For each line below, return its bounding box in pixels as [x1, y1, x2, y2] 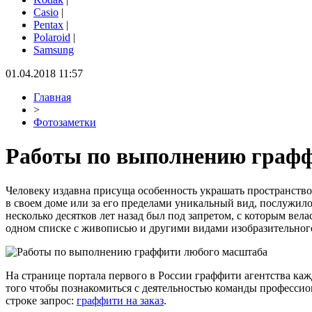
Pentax [33, 19, 63, 31]
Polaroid [33, 31, 70, 43]
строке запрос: [6, 294, 77, 306]
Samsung [33, 44, 74, 56]
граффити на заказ [77, 294, 164, 306]
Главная [33, 91, 71, 103]
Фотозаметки [33, 116, 96, 128]
